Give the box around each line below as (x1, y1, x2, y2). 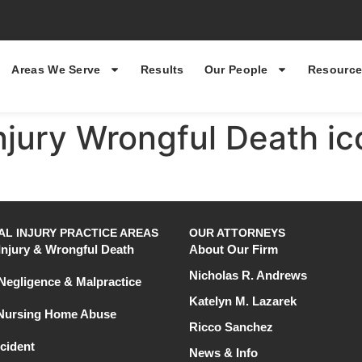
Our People (204, 63, 268, 77)
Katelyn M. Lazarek (189, 294, 297, 309)
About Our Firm (189, 242, 278, 257)
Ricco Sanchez (189, 320, 273, 335)
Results (140, 63, 184, 77)
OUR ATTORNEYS (189, 226, 285, 240)
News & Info (189, 346, 258, 360)
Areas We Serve (11, 63, 101, 77)
